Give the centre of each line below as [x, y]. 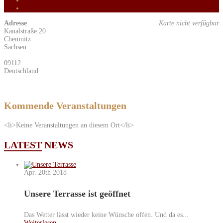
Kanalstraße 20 [25, 31]
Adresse [15, 23]
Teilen [33, 8]
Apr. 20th [37, 173]
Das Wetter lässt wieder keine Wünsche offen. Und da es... [106, 215]
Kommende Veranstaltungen [65, 106]
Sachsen [15, 47]
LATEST [23, 145]
